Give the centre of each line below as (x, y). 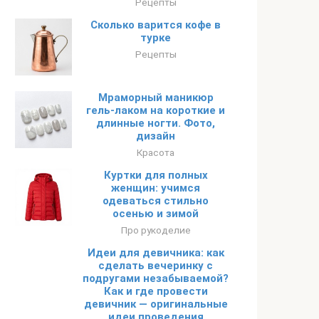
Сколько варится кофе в (156, 25)
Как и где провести (156, 291)
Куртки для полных (156, 175)
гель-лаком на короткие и (156, 110)
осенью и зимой (156, 214)
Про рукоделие (156, 230)
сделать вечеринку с (156, 266)
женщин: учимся (156, 188)
